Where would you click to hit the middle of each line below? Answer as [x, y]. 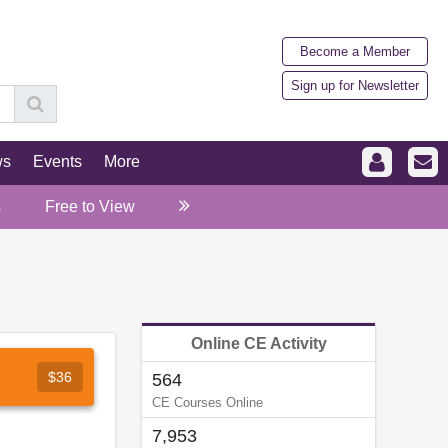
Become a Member [355, 51]
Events [57, 162]
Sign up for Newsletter [355, 85]
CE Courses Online [207, 403]
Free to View [90, 207]
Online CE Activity [258, 344]
